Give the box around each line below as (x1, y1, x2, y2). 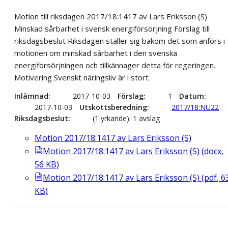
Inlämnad (14, 91, 48, 101)
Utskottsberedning (79, 102, 147, 112)
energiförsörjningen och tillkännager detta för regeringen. (14, 60, 215, 71)
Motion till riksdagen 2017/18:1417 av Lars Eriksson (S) (14, 11, 207, 22)
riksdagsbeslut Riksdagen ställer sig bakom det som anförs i (14, 36, 225, 46)
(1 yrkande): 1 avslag (93, 113, 160, 124)
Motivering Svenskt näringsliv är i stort (14, 72, 149, 83)
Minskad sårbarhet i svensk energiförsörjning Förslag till (14, 23, 210, 34)
